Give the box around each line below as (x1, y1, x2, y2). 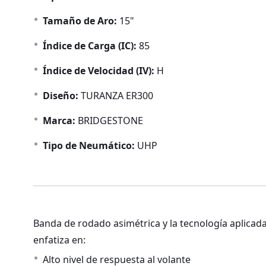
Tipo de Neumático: (43, 139, 135, 152)
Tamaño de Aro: (43, 14, 117, 27)
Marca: (43, 114, 75, 127)
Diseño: (43, 89, 78, 102)
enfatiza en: (33, 233, 85, 246)
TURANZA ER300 (78, 89, 153, 102)
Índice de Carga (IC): (43, 39, 137, 52)
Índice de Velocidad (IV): (43, 64, 154, 77)
